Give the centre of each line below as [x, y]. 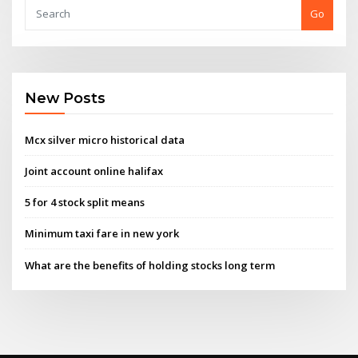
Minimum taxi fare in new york [102, 234]
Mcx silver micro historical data [105, 139]
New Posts [66, 98]
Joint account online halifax [94, 171]
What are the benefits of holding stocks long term [150, 265]
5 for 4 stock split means [85, 203]
